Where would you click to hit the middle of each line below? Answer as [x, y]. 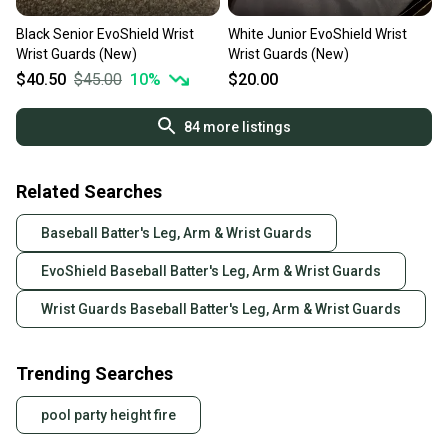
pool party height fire [108, 415]
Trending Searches [94, 374]
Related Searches [89, 192]
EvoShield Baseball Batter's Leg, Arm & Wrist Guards [211, 271]
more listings [245, 127]
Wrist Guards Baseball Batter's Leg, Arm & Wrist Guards [221, 309]
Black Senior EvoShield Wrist [105, 34]
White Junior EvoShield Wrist [317, 34]
